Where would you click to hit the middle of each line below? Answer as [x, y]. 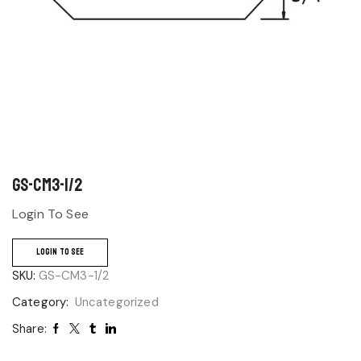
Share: [29, 328]
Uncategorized [116, 302]
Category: [42, 302]
